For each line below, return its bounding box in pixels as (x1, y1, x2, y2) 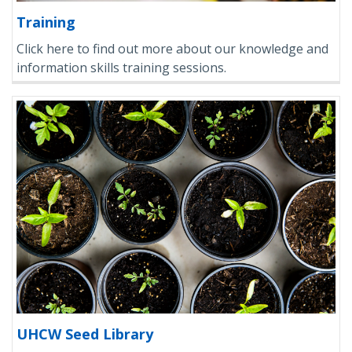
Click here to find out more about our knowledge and (16, 39, 328, 57)
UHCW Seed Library (16, 324, 153, 343)
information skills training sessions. (16, 58, 226, 76)
